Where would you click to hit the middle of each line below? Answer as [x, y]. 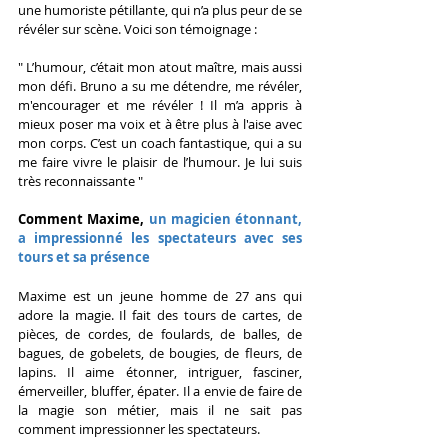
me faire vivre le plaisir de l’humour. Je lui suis [160, 162]
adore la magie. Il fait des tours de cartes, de [160, 315]
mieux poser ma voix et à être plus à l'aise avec [160, 124]
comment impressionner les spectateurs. [139, 429]
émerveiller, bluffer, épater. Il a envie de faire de [160, 391]
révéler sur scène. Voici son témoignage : [137, 29]
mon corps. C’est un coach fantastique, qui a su [160, 143]
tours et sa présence [84, 257]
